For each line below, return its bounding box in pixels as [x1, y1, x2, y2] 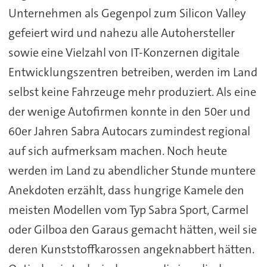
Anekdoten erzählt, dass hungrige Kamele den [8, 182, 244, 198]
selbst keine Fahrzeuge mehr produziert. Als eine [8, 83, 256, 100]
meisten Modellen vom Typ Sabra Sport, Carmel [8, 201, 249, 218]
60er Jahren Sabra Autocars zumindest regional [8, 123, 250, 139]
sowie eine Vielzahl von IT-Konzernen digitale [8, 44, 240, 60]
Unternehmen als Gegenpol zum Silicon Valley [8, 5, 246, 21]
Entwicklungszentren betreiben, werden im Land [8, 64, 257, 80]
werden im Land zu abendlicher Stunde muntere [8, 162, 256, 178]
